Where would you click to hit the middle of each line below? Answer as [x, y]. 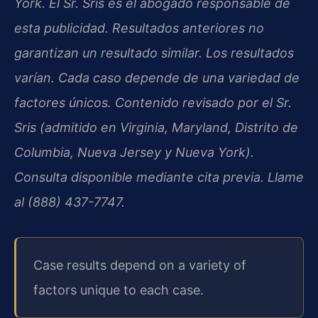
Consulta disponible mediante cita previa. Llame [159, 177]
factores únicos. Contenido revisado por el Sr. [153, 102]
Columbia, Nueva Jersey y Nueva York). [134, 152]
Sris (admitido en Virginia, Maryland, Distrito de [156, 127]
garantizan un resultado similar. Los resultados [154, 53]
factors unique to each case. [119, 290]
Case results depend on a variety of [140, 265]
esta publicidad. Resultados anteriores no [139, 28]
